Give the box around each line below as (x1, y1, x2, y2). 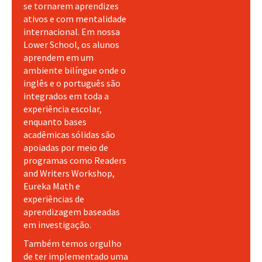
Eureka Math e (23, 180, 80, 192)
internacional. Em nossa (23, 25, 120, 37)
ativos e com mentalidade (23, 12, 126, 25)
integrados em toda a (23, 89, 109, 102)
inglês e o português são (23, 77, 120, 89)
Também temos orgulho (23, 237, 122, 249)
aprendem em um (23, 51, 94, 63)
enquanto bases (23, 115, 87, 127)
